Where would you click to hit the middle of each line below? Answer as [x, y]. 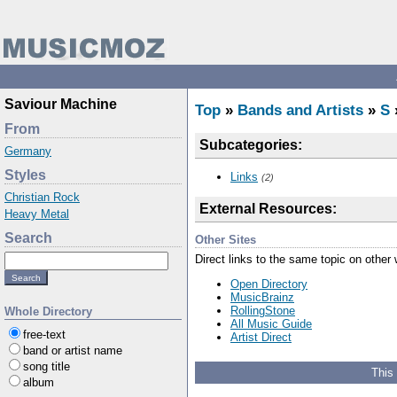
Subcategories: [251, 145]
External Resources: [268, 209]
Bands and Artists [300, 110]
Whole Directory [48, 311]
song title [47, 366]
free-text [44, 335]
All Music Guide [271, 323]
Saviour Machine [61, 104]
